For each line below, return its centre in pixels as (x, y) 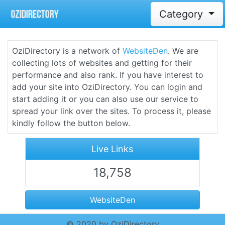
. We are (183, 51)
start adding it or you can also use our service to (105, 99)
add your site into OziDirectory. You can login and (107, 87)
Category (182, 14)
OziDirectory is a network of (67, 51)
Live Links (113, 149)
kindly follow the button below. (71, 123)
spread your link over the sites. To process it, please (111, 111)
